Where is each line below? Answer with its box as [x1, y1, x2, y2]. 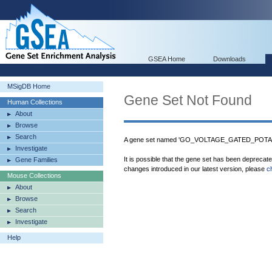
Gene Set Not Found [124, 92, 252, 108]
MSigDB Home [7, 83, 50, 90]
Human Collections [7, 98, 63, 106]
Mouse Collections [7, 172, 61, 179]
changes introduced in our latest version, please [124, 165, 267, 172]
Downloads [213, 55, 246, 63]
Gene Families [15, 156, 58, 163]
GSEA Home [148, 55, 185, 63]
